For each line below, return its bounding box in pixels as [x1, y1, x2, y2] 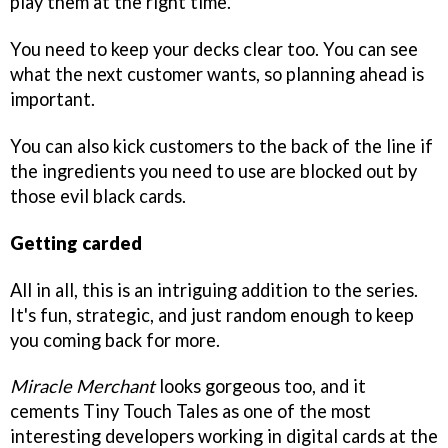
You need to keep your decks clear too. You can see [10, 37, 418, 60]
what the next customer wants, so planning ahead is [10, 62, 424, 85]
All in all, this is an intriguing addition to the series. [10, 278, 418, 301]
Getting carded [10, 231, 142, 254]
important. [10, 87, 95, 110]
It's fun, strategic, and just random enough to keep [10, 303, 414, 326]
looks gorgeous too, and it [155, 375, 366, 398]
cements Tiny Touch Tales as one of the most [10, 400, 371, 423]
